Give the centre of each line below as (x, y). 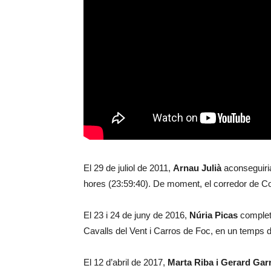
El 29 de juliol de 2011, (128, 168)
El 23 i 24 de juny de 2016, (136, 215)
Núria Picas (214, 215)
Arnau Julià (197, 168)
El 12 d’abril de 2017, (126, 262)
